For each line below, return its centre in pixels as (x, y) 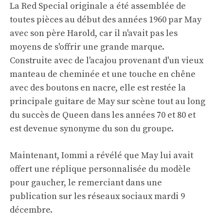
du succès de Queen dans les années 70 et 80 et (103, 115)
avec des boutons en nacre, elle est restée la (98, 88)
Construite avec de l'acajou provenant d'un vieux (107, 61)
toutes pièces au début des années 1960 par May (106, 20)
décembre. (31, 210)
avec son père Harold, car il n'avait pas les (94, 34)
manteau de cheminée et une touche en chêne (103, 74)
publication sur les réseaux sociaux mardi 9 (97, 197)
